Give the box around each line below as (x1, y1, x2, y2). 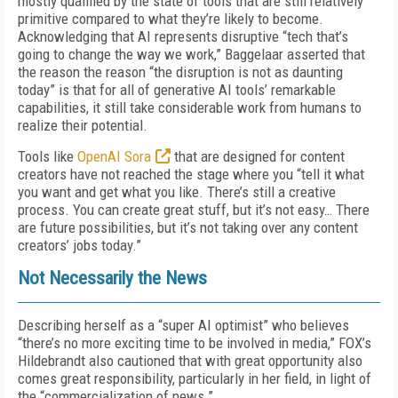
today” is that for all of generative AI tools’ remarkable (18, 81, 336, 99)
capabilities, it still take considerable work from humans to (18, 99, 362, 116)
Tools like (18, 147, 77, 165)
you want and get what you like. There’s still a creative (18, 183, 336, 201)
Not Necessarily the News (18, 267, 207, 289)
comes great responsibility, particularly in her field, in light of (18, 370, 371, 387)
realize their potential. (18, 116, 151, 134)
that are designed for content (171, 147, 345, 165)
